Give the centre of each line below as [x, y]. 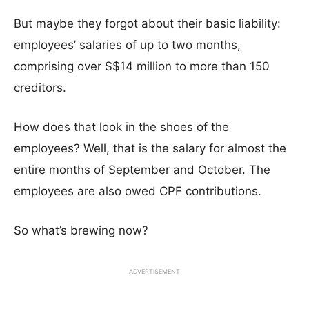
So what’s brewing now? [81, 230]
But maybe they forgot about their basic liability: [147, 23]
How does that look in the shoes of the [121, 127]
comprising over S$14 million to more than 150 [142, 66]
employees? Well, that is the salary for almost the [150, 148]
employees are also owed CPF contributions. [138, 191]
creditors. [40, 88]
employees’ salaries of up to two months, [127, 45]
